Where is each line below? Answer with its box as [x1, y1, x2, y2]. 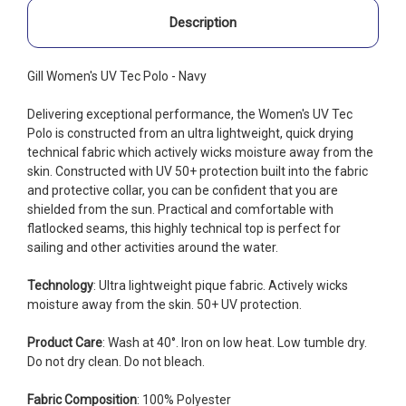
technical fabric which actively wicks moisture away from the [27, 144, 373, 159]
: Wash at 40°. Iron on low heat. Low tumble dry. [102, 334, 367, 350]
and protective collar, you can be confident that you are [27, 182, 338, 198]
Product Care [27, 334, 102, 350]
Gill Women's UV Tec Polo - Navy [27, 68, 207, 83]
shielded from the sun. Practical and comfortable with [27, 201, 333, 217]
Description [169, 14, 237, 31]
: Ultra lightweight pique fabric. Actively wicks [93, 277, 348, 293]
